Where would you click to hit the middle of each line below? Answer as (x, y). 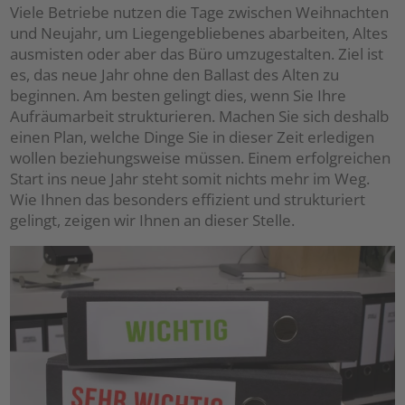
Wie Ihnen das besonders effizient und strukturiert (188, 199)
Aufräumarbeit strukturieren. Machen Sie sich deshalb (200, 116)
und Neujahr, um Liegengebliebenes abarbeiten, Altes (199, 33)
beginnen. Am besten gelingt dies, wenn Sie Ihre (179, 95)
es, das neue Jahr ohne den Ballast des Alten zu (175, 75)
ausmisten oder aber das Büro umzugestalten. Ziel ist (197, 54)
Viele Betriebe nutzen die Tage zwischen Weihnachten (200, 12)
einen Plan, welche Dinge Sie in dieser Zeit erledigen (193, 137)
